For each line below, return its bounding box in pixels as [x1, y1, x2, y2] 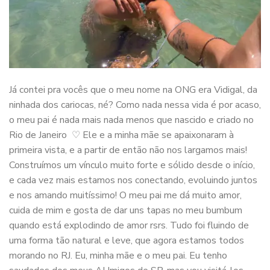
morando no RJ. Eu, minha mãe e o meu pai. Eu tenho [9, 249, 227, 263]
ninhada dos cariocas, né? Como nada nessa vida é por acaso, [9, 98, 261, 112]
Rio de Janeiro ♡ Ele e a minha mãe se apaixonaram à [9, 128, 234, 142]
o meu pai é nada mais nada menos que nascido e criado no [9, 113, 254, 127]
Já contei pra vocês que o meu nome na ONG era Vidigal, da [9, 83, 257, 97]
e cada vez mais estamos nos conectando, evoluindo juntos [9, 174, 257, 187]
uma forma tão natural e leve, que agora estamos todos [9, 234, 244, 248]
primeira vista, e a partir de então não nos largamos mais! [9, 143, 247, 157]
